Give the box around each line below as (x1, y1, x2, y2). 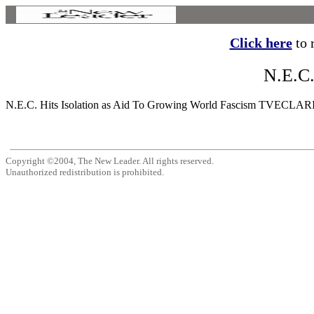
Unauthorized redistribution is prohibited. (6, 167, 164, 178)
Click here (229, 35, 292, 50)
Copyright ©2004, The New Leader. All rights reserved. (6, 156, 214, 167)
